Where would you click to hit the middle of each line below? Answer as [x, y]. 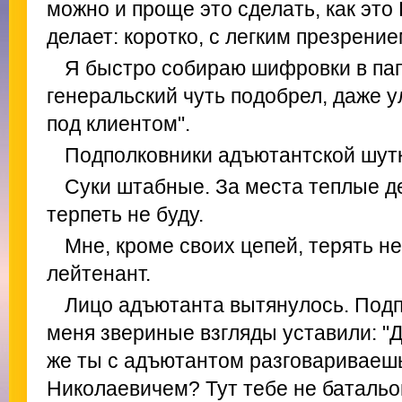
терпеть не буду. [125, 214]
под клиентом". [118, 124]
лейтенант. [99, 274]
